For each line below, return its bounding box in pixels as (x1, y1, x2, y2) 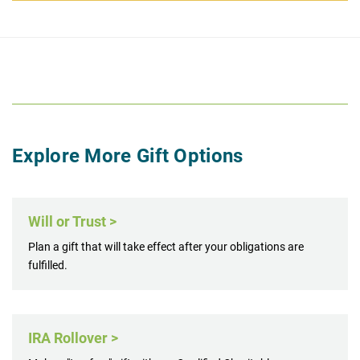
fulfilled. (28, 256, 67, 272)
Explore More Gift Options (12, 141, 243, 167)
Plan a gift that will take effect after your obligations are (28, 238, 304, 254)
